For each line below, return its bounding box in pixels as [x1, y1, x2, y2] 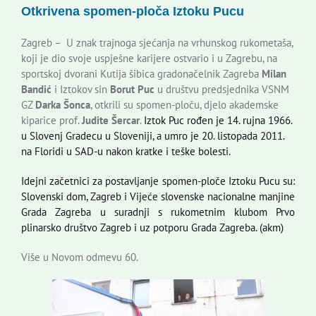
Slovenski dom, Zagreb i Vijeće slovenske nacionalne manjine [21, 190, 295, 204]
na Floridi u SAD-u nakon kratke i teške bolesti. [21, 145, 231, 159]
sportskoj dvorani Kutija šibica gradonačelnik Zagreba [21, 67, 262, 81]
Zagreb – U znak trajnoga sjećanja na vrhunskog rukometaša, [21, 36, 293, 50]
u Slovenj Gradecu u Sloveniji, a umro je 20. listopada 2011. [21, 129, 284, 143]
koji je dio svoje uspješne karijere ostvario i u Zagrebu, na [21, 51, 277, 66]
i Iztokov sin [51, 83, 110, 97]
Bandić [21, 83, 51, 97]
